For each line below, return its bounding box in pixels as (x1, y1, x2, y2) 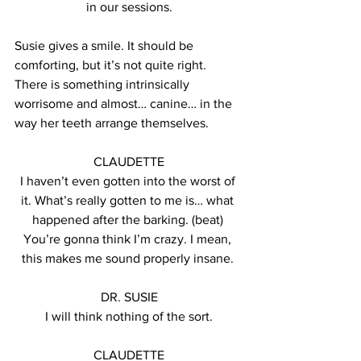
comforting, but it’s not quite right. (15, 58, 210, 72)
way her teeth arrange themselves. (15, 116, 209, 130)
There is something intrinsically (15, 77, 193, 91)
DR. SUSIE (100, 290, 158, 304)
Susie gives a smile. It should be (15, 39, 197, 52)
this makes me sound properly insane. (21, 251, 237, 265)
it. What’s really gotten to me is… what (21, 193, 237, 207)
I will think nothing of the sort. (45, 309, 213, 323)
